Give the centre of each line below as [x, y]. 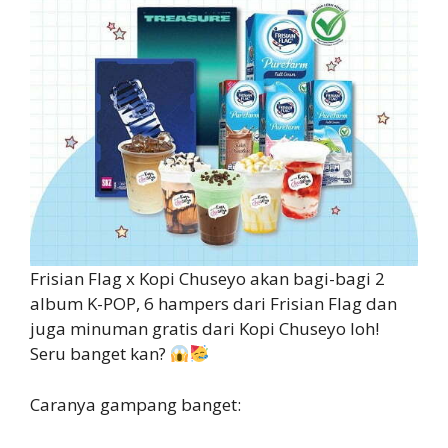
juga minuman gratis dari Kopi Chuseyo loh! [204, 328]
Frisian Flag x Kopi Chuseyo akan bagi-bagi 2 [207, 278]
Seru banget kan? [100, 353]
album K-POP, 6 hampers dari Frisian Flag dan [213, 303]
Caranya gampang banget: [135, 404]
